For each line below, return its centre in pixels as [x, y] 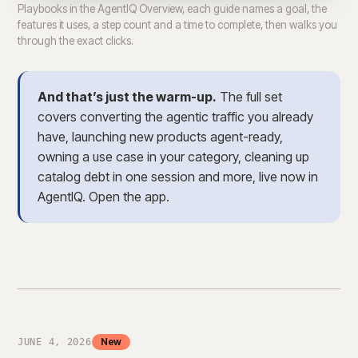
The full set [249, 97]
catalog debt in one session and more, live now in [178, 177]
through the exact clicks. [76, 41]
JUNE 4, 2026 [55, 342]
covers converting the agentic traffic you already [175, 117]
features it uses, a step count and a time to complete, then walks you [177, 25]
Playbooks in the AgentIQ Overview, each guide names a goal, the [172, 9]
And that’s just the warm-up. [127, 97]
